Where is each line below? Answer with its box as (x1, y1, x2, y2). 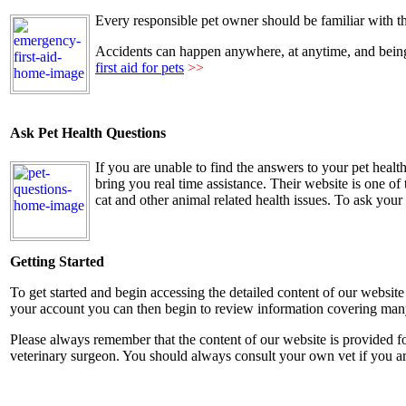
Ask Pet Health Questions (10, 124, 166, 140)
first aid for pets (95, 60, 184, 75)
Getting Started (10, 253, 104, 269)
